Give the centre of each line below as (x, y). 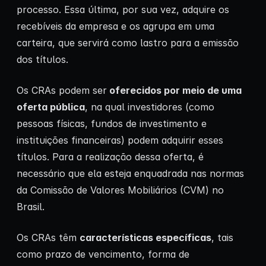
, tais (222, 238)
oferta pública (51, 107)
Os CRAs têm (48, 238)
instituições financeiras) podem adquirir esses (120, 140)
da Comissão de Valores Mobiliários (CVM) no (120, 190)
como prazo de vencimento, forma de (103, 254)
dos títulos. (42, 60)
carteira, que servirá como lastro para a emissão (128, 43)
